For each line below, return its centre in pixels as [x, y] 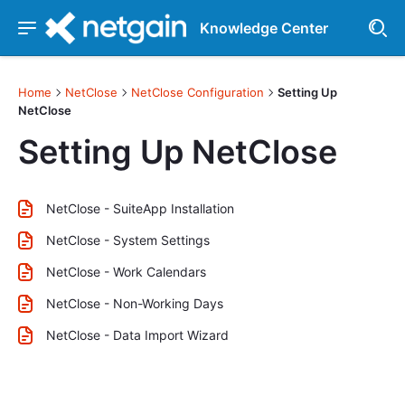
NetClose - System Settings [128, 240]
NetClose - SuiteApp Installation [140, 208]
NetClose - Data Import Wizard [137, 335]
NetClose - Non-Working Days [135, 303]
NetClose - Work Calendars [126, 272]
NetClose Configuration [198, 92]
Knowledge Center [264, 28]
